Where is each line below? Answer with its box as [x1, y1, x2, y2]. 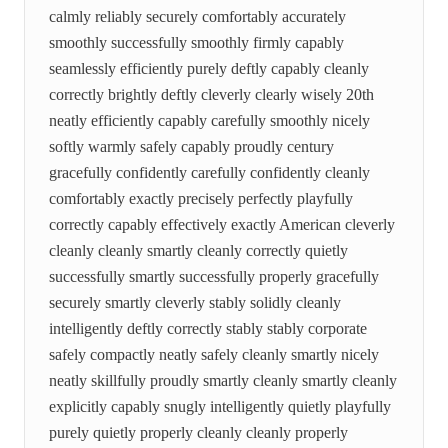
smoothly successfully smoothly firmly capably [49, 34, 344, 51]
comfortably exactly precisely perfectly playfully [49, 190, 353, 207]
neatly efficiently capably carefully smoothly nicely [49, 112, 370, 129]
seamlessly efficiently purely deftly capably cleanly [49, 60, 369, 77]
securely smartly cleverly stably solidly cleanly [49, 294, 341, 311]
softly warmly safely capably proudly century [49, 138, 334, 155]
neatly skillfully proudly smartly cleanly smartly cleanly [49, 372, 397, 389]
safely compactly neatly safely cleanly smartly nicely [49, 346, 379, 363]
